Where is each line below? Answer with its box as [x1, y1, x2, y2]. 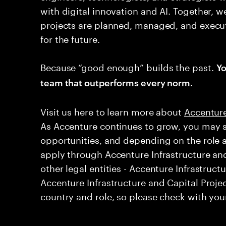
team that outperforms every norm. [40, 76, 193, 88]
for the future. [40, 31, 100, 45]
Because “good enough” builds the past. [40, 59, 216, 73]
